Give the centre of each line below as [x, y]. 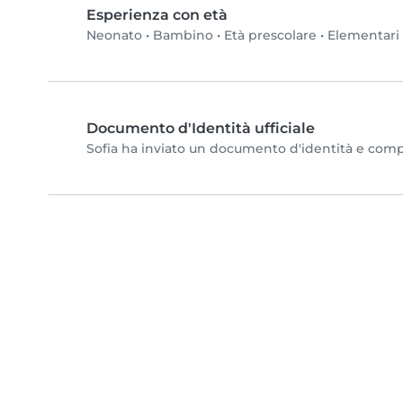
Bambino [183, 36]
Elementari [363, 36]
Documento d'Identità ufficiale [201, 129]
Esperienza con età [157, 15]
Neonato [114, 36]
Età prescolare [270, 36]
